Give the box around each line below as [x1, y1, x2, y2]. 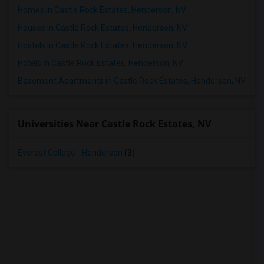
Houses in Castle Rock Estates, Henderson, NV [18, 23, 187, 32]
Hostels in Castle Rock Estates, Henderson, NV [18, 41, 187, 50]
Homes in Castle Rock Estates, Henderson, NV [18, 5, 186, 15]
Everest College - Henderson [18, 148, 123, 157]
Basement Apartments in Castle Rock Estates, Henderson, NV [18, 76, 246, 85]
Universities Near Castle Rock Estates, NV [18, 117, 211, 130]
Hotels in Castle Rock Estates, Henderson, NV [18, 58, 183, 68]
